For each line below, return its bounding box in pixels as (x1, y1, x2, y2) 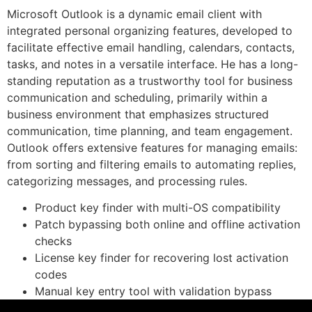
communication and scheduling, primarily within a (7, 90, 267, 104)
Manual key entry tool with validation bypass (35, 283, 272, 298)
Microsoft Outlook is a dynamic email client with (7, 6, 262, 21)
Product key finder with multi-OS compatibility (35, 200, 281, 214)
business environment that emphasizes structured (7, 107, 269, 121)
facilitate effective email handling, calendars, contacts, (7, 40, 295, 54)
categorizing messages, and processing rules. (7, 173, 247, 188)
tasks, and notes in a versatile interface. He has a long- (7, 56, 298, 71)
